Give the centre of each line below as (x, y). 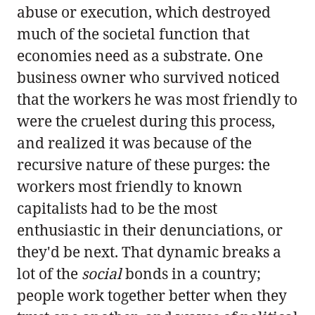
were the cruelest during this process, (146, 121)
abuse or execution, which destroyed (144, 12)
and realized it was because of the (134, 142)
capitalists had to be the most (117, 208)
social (102, 273)
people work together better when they (152, 295)
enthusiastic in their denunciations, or (150, 230)
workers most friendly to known (130, 186)
